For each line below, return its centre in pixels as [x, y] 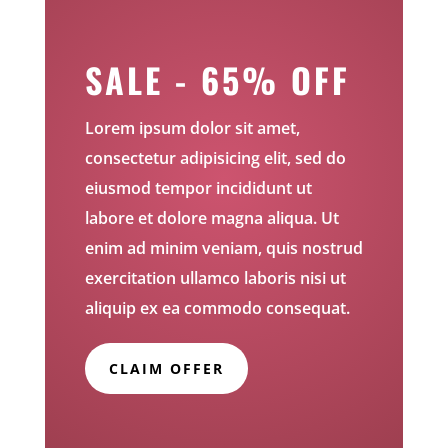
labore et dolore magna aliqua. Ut [211, 217]
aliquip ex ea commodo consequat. [217, 307]
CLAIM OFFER [166, 368]
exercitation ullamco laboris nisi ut [215, 277]
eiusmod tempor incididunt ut [198, 187]
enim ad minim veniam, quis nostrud [223, 247]
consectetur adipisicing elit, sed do [215, 157]
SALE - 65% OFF [217, 79]
